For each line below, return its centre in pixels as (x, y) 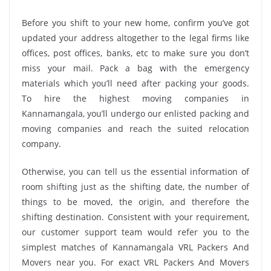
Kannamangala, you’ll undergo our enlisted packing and (135, 113)
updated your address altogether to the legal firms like (135, 38)
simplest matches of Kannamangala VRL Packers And (135, 247)
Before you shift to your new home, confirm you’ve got (135, 22)
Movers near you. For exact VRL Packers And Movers (135, 262)
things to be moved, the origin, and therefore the (135, 201)
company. (41, 143)
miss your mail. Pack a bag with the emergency (135, 68)
